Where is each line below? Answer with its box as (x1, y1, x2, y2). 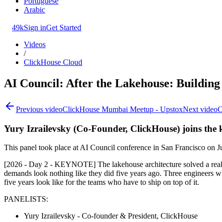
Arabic (24, 5, 45, 14)
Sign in (24, 23, 46, 32)
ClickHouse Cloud (24, 58, 82, 66)
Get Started (46, 23, 81, 32)
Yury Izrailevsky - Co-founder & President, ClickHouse (24, 212, 198, 221)
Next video (183, 105, 218, 113)
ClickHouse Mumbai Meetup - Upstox (62, 105, 183, 113)
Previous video (16, 105, 62, 113)
